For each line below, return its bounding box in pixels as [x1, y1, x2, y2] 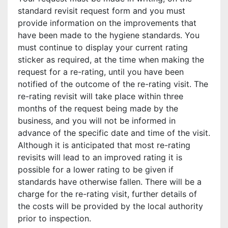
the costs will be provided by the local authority [18, 201, 203, 211]
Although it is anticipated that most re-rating [18, 140, 190, 150]
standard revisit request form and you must [18, 6, 185, 16]
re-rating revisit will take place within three [18, 91, 183, 101]
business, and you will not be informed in [18, 116, 176, 126]
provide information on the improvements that [18, 18, 196, 28]
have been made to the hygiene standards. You [18, 30, 199, 40]
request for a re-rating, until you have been [18, 67, 184, 77]
